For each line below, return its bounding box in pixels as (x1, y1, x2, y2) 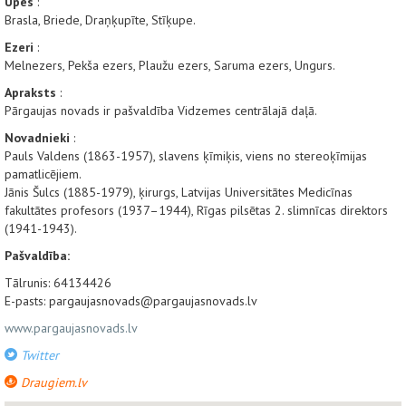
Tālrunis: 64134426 (5, 275, 111, 292)
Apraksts (5, 84, 56, 101)
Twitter (17, 347, 59, 364)
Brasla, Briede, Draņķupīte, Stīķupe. (5, 12, 196, 29)
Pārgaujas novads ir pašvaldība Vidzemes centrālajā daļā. (5, 102, 317, 120)
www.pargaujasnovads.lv (5, 320, 138, 337)
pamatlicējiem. (5, 166, 82, 183)
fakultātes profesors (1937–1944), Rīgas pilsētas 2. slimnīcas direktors (5, 202, 388, 219)
